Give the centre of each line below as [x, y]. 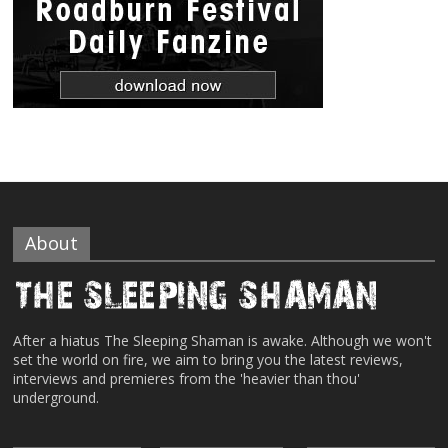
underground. [56, 397]
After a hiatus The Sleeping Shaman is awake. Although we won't [223, 340]
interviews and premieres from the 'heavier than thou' [187, 378]
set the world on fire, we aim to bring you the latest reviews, [208, 359]
